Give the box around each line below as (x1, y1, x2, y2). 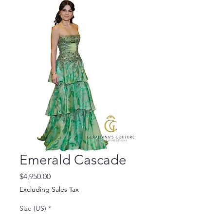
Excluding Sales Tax (19, 185, 79, 194)
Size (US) (19, 204, 46, 213)
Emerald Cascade (19, 152, 127, 168)
